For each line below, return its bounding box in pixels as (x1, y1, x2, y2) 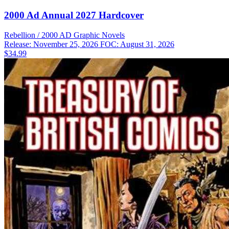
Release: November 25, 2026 (4, 40, 100, 49)
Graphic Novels (74, 31, 125, 40)
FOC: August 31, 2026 (100, 40, 174, 49)
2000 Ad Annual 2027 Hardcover (4, 10, 144, 21)
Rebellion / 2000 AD (4, 31, 72, 40)
